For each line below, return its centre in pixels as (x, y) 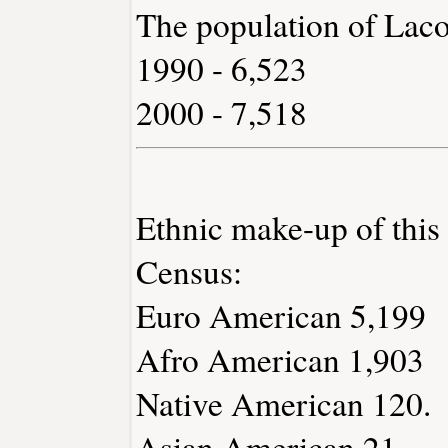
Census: (188, 271)
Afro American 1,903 (279, 359)
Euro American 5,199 (280, 315)
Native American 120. (283, 403)
